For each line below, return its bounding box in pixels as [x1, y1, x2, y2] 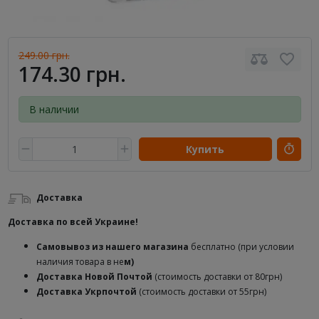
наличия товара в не [36, 256, 124, 268]
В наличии [28, 102, 79, 116]
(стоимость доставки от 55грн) [138, 286, 266, 298]
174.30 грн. [18, 60, 126, 88]
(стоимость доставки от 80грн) [154, 271, 282, 283]
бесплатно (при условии [188, 241, 294, 253]
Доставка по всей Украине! [7, 216, 138, 228]
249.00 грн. [18, 48, 70, 62]
